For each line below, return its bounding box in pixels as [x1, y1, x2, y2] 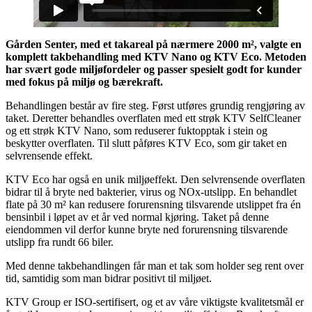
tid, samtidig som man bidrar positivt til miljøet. [6, 272, 212, 284]
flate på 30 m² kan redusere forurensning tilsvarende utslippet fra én [6, 198, 301, 210]
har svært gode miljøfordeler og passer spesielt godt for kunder [6, 63, 302, 75]
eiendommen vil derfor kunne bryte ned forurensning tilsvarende [6, 223, 288, 235]
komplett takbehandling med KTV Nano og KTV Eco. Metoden [6, 50, 306, 63]
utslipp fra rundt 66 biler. [6, 235, 114, 248]
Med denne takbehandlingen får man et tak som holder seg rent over [6, 259, 304, 272]
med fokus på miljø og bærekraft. [6, 75, 163, 88]
